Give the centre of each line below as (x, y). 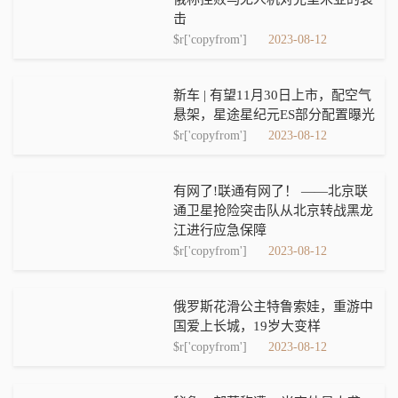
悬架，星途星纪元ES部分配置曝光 (274, 115)
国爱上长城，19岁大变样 (247, 326)
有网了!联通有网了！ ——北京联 (237, 191)
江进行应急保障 (220, 230)
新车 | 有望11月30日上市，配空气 (272, 95)
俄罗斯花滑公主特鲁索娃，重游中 (273, 306)
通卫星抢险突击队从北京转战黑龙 (273, 211)
